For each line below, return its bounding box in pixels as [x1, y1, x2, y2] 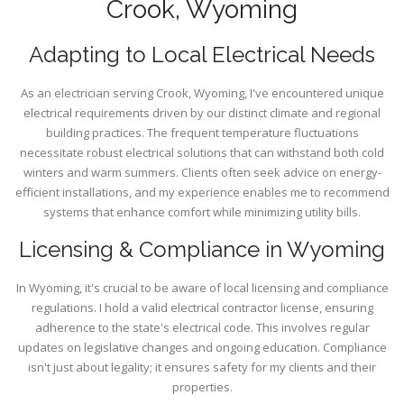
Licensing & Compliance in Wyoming [19, 236, 385, 263]
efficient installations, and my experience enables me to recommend [14, 184, 390, 201]
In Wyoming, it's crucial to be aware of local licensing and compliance [15, 280, 389, 297]
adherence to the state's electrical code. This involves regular [34, 319, 370, 336]
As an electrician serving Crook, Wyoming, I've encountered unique [20, 85, 384, 102]
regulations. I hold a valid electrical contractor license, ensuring [31, 299, 373, 317]
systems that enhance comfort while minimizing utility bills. [43, 204, 361, 221]
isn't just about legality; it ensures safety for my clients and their [28, 359, 376, 376]
